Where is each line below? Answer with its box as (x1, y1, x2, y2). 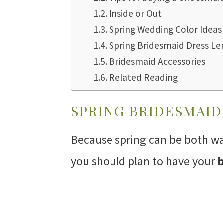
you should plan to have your (71, 153, 217, 169)
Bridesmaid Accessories (109, 55, 206, 68)
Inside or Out (109, 7, 162, 20)
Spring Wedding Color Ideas (109, 23, 222, 36)
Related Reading (109, 71, 178, 84)
